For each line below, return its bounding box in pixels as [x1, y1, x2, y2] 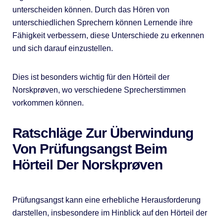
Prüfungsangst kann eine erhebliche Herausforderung [12, 195, 201, 204]
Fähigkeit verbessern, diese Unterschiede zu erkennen [12, 31, 204, 40]
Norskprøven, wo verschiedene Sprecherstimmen [12, 85, 186, 94]
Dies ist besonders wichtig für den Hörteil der [12, 72, 169, 81]
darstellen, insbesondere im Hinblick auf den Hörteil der [12, 208, 207, 217]
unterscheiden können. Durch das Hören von [12, 5, 169, 14]
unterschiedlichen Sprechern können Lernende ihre [12, 18, 193, 27]
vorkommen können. [12, 98, 84, 107]
